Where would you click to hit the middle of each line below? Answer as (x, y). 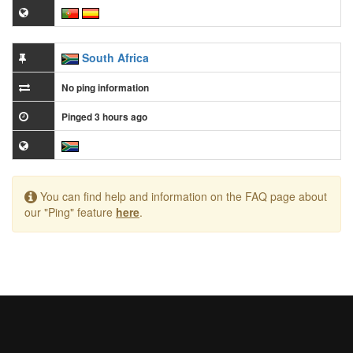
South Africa (115, 57)
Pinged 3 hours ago (104, 117)
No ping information (105, 87)
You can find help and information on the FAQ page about (182, 196)
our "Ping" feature (70, 212)
